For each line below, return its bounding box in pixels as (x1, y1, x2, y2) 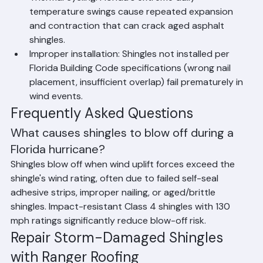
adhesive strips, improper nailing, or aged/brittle (11, 212, 218, 224)
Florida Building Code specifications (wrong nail (29, 87, 233, 100)
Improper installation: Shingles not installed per (29, 73, 232, 86)
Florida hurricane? (11, 167, 105, 183)
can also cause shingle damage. (29, 3, 164, 15)
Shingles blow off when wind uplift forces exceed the (11, 184, 237, 196)
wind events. (29, 116, 83, 128)
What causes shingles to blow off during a (11, 151, 237, 166)
